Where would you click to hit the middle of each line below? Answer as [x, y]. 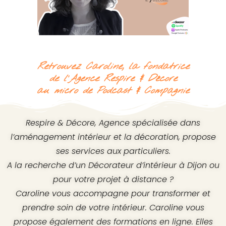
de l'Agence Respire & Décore [113, 79]
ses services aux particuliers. [113, 151]
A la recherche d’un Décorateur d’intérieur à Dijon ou [113, 165]
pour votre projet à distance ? [113, 180]
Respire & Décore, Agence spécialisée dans [113, 123]
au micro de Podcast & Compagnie [113, 91]
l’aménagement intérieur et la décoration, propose [113, 137]
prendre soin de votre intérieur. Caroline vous [113, 208]
